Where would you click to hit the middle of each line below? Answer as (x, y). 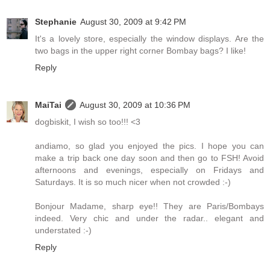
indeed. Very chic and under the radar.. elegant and (149, 218)
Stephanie (56, 22)
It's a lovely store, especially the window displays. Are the (149, 39)
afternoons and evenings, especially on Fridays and (149, 170)
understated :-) (63, 231)
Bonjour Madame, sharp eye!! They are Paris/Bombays (149, 206)
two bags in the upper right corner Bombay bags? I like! (140, 51)
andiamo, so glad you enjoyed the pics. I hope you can (149, 146)
